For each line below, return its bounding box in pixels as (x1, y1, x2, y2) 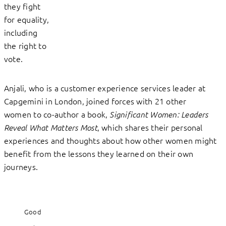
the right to (4, 40, 46, 51)
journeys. (4, 161, 38, 173)
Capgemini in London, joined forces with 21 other (4, 95, 187, 107)
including (4, 27, 38, 38)
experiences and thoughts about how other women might (4, 135, 217, 146)
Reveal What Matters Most (4, 122, 97, 133)
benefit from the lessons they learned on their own (4, 148, 193, 159)
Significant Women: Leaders (109, 109, 208, 120)
